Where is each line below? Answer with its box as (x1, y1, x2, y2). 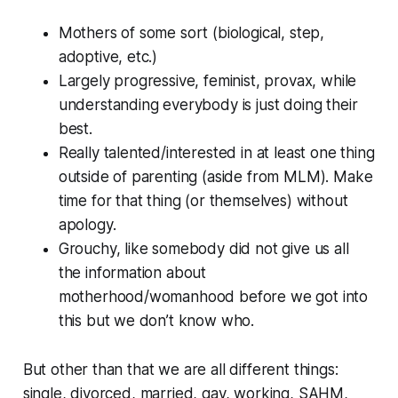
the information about (58, 264, 207, 283)
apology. (58, 216, 116, 235)
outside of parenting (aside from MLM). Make (58, 168, 373, 187)
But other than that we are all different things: (22, 361, 338, 379)
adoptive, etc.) (58, 48, 158, 67)
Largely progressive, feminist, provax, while (58, 72, 357, 91)
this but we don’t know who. (58, 312, 255, 330)
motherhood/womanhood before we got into (58, 288, 369, 306)
